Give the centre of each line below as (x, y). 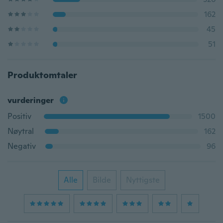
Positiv (19, 116)
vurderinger (31, 100)
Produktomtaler (42, 75)
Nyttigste (143, 180)
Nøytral (21, 131)
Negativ (22, 146)
